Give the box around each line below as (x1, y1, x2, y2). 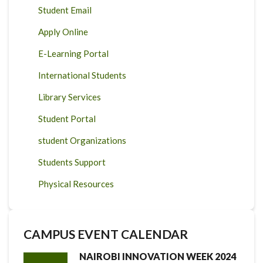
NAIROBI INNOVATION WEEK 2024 (79, 250, 236, 262)
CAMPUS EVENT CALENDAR (23, 226, 188, 241)
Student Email (38, 4, 92, 15)
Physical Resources (38, 178, 114, 189)
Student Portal (38, 113, 96, 124)
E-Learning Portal (38, 48, 109, 59)
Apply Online (38, 26, 88, 37)
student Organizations (38, 134, 126, 146)
